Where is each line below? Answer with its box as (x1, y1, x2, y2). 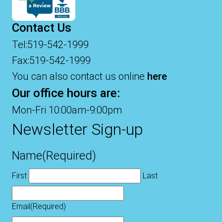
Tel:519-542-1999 (12, 39, 89, 51)
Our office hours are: (12, 86, 120, 101)
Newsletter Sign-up (12, 120, 143, 139)
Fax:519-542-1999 (12, 55, 91, 67)
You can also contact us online (12, 70, 147, 83)
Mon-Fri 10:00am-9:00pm (12, 104, 122, 116)
